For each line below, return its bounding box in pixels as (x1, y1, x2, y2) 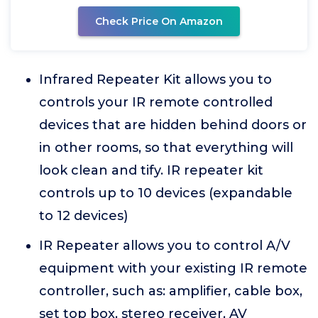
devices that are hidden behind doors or (39, 117, 307, 133)
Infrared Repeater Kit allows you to (39, 72, 272, 88)
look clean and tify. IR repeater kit (39, 163, 263, 179)
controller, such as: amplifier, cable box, (39, 283, 302, 300)
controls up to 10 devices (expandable (39, 185, 292, 202)
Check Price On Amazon (95, 15, 223, 28)
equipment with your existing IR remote (39, 261, 307, 277)
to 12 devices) (39, 208, 128, 224)
